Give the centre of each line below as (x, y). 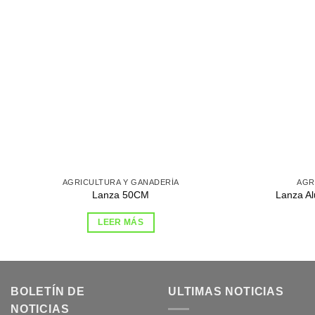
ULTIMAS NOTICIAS (226, 291)
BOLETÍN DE (48, 291)
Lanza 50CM (121, 195)
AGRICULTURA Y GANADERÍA (121, 182)
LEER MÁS (121, 223)
